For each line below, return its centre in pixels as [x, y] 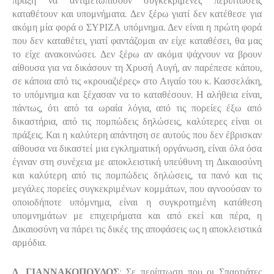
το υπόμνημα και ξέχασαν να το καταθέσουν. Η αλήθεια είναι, [137, 94]
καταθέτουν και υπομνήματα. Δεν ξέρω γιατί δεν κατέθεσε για [137, 14]
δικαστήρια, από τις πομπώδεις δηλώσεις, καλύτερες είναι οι [137, 121]
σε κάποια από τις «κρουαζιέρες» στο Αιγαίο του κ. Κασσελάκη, [137, 81]
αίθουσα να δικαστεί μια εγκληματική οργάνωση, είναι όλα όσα [137, 148]
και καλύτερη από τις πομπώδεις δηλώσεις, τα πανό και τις [137, 175]
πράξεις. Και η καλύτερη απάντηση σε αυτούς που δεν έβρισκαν [137, 135]
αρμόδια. [29, 243]
